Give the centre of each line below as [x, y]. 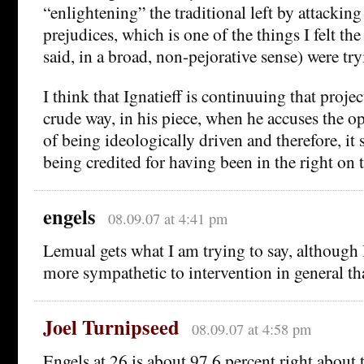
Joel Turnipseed [111, 327]
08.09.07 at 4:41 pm [167, 218]
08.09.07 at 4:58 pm [251, 329]
